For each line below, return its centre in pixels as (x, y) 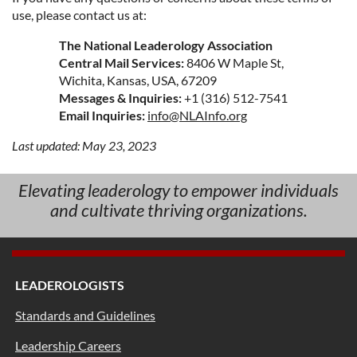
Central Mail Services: (122, 62)
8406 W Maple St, (234, 62)
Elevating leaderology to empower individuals (178, 190)
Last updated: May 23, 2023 (84, 145)
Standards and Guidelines (85, 315)
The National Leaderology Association (166, 45)
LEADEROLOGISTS (70, 284)
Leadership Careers (68, 345)
